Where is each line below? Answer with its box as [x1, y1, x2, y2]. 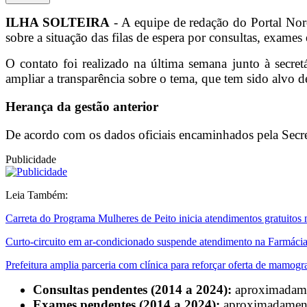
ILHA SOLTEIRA [5, 15, 110, 30]
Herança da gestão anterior [5, 99, 158, 114]
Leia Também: [5, 188, 68, 201]
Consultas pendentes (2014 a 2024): [33, 282, 232, 297]
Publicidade [5, 153, 56, 165]
